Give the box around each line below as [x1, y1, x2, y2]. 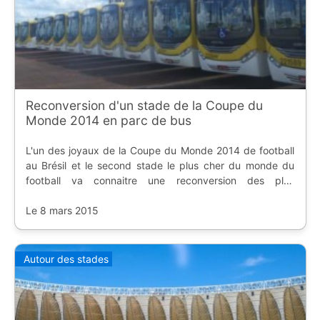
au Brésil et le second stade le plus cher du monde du [25, 159, 294, 172]
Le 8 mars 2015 [25, 204, 99, 217]
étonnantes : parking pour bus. [25, 189, 169, 202]
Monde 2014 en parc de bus [25, 113, 191, 129]
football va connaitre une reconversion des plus [25, 174, 294, 187]
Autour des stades [23, 252, 109, 265]
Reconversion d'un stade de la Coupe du [25, 98, 263, 114]
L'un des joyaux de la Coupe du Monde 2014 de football [25, 144, 294, 157]
